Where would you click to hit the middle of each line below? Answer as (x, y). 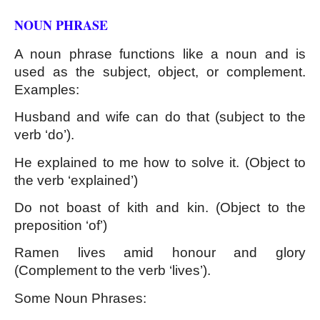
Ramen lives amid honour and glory (160, 253)
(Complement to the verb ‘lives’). (112, 271)
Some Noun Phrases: (80, 298)
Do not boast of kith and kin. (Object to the (160, 207)
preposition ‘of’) (61, 225)
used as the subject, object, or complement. (160, 71)
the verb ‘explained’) (76, 180)
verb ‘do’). (44, 135)
